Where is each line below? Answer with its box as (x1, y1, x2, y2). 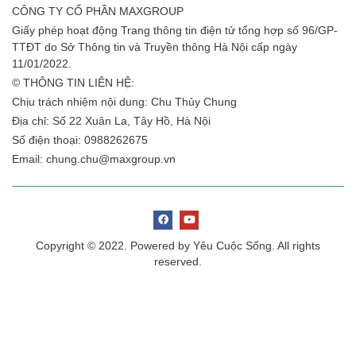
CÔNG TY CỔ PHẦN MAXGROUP (12, 4, 184, 17)
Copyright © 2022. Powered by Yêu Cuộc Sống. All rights (36, 238, 320, 252)
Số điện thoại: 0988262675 (12, 133, 148, 146)
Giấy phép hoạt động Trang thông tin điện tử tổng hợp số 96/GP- (12, 23, 338, 37)
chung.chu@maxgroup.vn (46, 152, 176, 165)
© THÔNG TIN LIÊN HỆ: (12, 75, 134, 89)
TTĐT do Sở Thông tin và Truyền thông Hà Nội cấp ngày (12, 40, 297, 53)
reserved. (154, 254, 202, 268)
